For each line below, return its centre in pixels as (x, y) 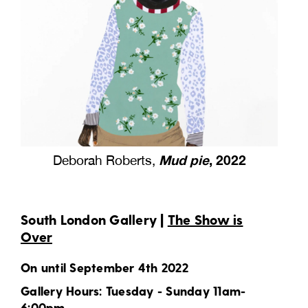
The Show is (205, 219)
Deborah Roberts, (104, 160)
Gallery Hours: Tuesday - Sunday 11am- (133, 290)
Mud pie (182, 159)
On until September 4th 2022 (104, 267)
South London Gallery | (94, 219)
